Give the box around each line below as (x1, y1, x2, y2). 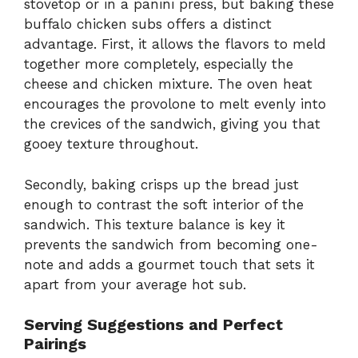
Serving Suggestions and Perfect (24, 315, 283, 335)
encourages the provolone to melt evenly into (24, 96, 326, 113)
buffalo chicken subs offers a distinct (24, 16, 272, 33)
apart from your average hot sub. (24, 276, 246, 292)
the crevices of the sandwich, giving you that (24, 116, 320, 133)
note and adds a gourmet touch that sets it (24, 256, 315, 272)
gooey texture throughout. (24, 136, 198, 153)
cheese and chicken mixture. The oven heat (24, 76, 312, 93)
